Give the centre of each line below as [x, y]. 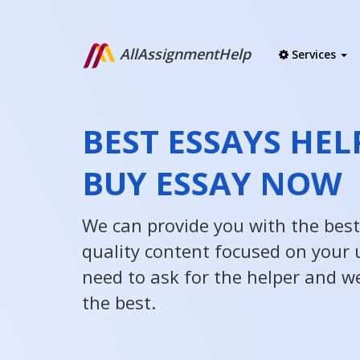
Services [314, 54]
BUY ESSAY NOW [212, 183]
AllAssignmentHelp [183, 54]
